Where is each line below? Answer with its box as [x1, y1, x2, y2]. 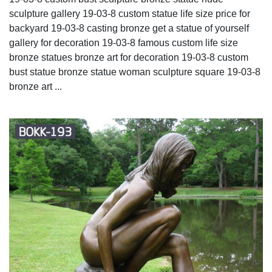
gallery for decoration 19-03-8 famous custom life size [9, 37, 238, 48]
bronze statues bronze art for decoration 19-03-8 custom [9, 52, 248, 63]
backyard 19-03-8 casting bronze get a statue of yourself [9, 22, 249, 33]
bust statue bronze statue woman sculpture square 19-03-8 [9, 66, 260, 77]
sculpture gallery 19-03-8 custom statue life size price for [9, 8, 250, 19]
